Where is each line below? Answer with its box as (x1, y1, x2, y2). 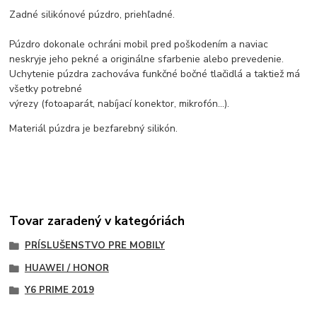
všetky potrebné (9, 82, 83, 96)
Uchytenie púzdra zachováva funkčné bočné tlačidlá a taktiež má (9, 67, 301, 81)
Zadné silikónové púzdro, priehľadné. (9, 8, 175, 22)
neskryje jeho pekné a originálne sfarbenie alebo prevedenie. (9, 52, 284, 67)
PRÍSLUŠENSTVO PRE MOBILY (24, 238, 165, 252)
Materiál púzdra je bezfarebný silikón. (9, 122, 178, 136)
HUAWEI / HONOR (24, 261, 109, 275)
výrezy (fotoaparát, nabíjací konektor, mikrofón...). (9, 97, 230, 111)
